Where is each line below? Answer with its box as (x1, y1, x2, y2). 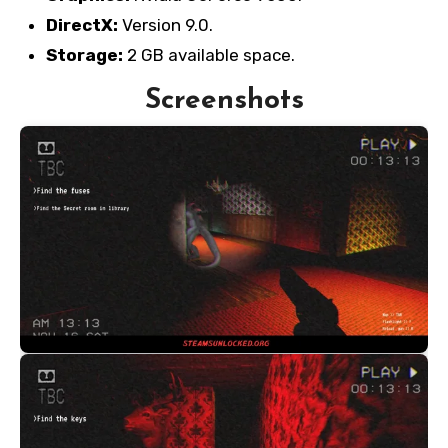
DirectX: (45, 15, 122, 36)
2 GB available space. (122, 45, 295, 66)
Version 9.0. (121, 15, 213, 36)
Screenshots (144, 87, 304, 116)
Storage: (45, 45, 123, 66)
